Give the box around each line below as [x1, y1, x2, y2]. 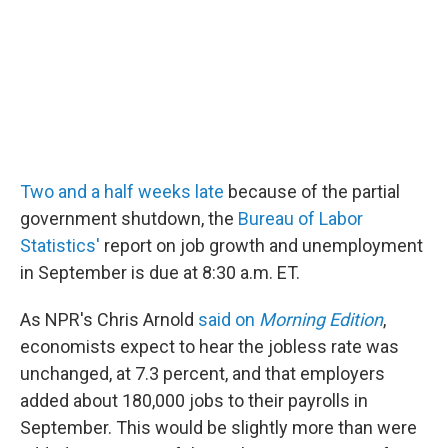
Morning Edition [259, 309, 383, 331]
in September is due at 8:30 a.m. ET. [20, 262, 300, 284]
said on [198, 309, 259, 331]
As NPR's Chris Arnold [20, 309, 198, 331]
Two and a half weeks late [20, 181, 224, 203]
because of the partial [224, 181, 400, 203]
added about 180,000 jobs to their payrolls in [20, 390, 368, 412]
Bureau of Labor [238, 208, 363, 230]
